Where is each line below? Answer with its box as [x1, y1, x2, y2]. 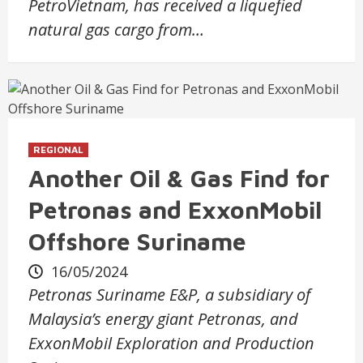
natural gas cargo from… [28, 18, 204, 41]
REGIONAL [33, 143, 83, 156]
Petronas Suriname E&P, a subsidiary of [28, 283, 310, 305]
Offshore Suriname [28, 226, 246, 255]
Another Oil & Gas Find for [28, 163, 330, 192]
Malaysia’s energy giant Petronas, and [28, 307, 298, 330]
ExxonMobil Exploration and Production [28, 331, 314, 354]
